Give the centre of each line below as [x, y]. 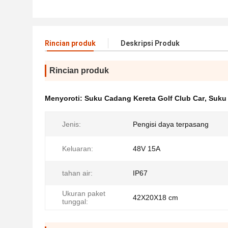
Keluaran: [78, 149]
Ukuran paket [84, 193]
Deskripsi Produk [150, 43]
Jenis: [72, 124]
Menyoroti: [65, 98]
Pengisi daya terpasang [171, 124]
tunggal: [75, 202]
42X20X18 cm [155, 197]
